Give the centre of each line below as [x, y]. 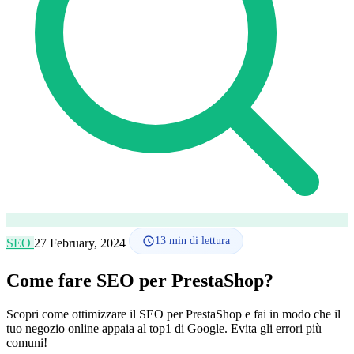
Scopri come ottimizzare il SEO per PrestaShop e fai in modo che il [173, 314]
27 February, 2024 [81, 243]
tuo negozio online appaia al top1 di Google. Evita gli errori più [164, 328]
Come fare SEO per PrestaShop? [140, 280]
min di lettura [198, 241]
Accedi [24, 68]
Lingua [24, 13]
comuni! [27, 342]
